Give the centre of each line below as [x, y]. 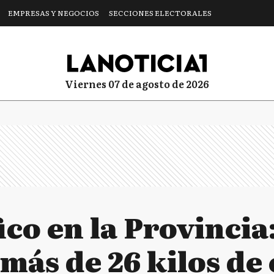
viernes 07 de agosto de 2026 [141, 83]
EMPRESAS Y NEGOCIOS [54, 13]
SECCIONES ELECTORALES [160, 13]
